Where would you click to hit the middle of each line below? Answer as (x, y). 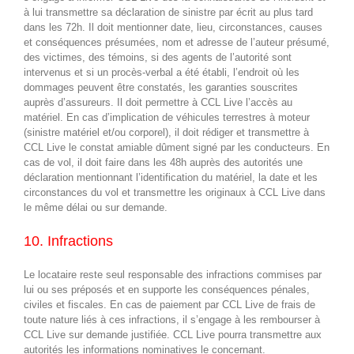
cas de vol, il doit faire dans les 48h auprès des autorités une (163, 162)
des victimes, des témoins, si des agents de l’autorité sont (158, 57)
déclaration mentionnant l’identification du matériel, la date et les (171, 177)
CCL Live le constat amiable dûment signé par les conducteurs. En (177, 147)
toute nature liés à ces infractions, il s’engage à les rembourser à (172, 320)
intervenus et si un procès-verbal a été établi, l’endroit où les (162, 72)
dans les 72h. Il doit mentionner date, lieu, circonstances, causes (173, 27)
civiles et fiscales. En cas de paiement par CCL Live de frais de (169, 305)
